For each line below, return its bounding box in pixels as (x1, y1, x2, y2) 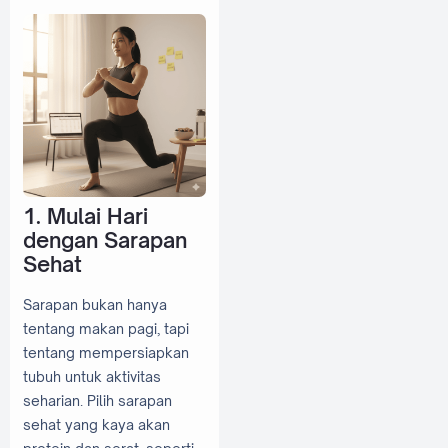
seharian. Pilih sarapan (23, 392, 172, 410)
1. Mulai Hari (23, 202, 148, 229)
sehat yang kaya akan (23, 416, 170, 434)
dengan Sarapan (23, 226, 187, 253)
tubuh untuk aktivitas (23, 368, 161, 386)
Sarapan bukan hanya (23, 296, 167, 314)
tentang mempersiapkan (23, 344, 189, 362)
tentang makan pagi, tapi (23, 320, 189, 338)
